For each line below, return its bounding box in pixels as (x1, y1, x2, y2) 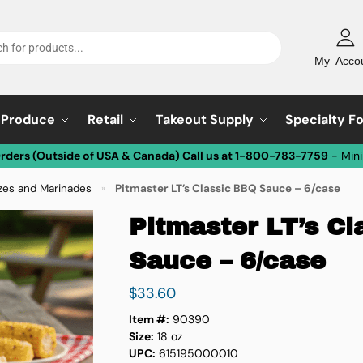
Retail (87, 111, 123, 128)
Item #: (128, 311, 169, 327)
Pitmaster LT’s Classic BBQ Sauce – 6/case (114, 181, 340, 195)
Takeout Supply (155, 111, 254, 128)
